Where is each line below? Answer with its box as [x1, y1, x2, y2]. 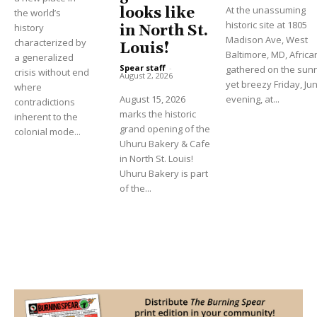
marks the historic [120, 107, 197, 120]
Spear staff [120, 62, 166, 73]
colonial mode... [14, 125, 81, 138]
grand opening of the [120, 122, 211, 135]
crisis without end [14, 65, 89, 79]
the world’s [14, 6, 61, 19]
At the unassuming [225, 4, 306, 17]
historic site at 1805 [225, 18, 307, 32]
